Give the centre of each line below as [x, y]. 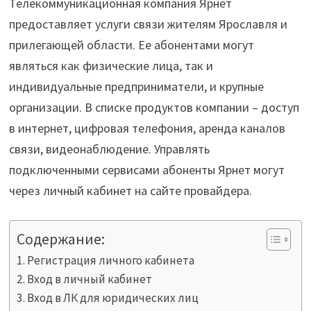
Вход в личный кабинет [90, 279]
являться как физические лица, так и [111, 66]
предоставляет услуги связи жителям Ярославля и [148, 24]
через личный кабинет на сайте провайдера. [130, 191]
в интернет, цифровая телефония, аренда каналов [147, 128]
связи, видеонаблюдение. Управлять [109, 149]
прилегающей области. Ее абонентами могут [131, 45]
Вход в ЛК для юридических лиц [113, 298]
